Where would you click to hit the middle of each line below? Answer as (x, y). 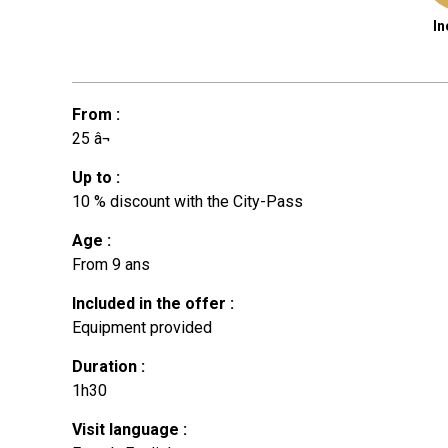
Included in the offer (151, 303)
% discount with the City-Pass (198, 201)
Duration (106, 366)
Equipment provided (142, 327)
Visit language (127, 429)
